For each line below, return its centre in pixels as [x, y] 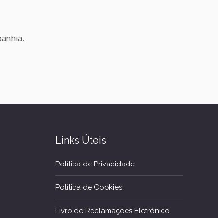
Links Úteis [81, 140]
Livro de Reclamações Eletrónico [112, 211]
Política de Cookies [89, 187]
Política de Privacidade [95, 164]
